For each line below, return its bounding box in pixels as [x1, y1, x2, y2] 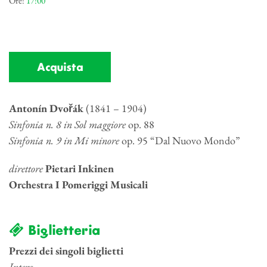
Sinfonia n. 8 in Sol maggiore [9, 117, 126, 131]
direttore [9, 161, 43, 175]
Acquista [37, 60, 83, 75]
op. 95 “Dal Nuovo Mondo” [119, 133, 240, 147]
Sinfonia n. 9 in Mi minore [9, 133, 119, 147]
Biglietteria [23, 222, 100, 240]
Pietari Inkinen [45, 161, 114, 175]
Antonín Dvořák [9, 101, 83, 115]
